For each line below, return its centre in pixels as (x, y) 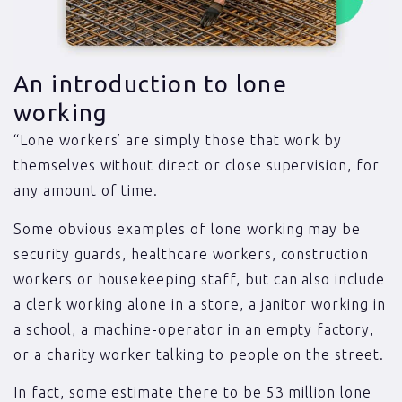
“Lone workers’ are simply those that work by (178, 140)
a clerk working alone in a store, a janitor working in (200, 304)
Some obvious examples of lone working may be (188, 228)
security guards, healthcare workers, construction (192, 253)
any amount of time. (86, 191)
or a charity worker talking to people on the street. (201, 354)
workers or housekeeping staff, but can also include (199, 279)
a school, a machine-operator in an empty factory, (194, 329)
